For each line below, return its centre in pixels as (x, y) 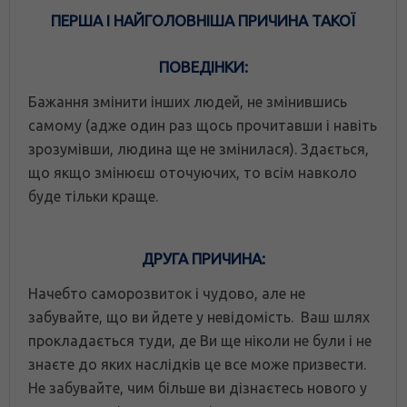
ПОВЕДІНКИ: (203, 66)
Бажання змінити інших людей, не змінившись (188, 101)
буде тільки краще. (93, 196)
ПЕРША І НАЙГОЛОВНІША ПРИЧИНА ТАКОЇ (203, 20)
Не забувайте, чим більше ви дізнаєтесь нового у (198, 387)
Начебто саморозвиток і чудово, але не (167, 293)
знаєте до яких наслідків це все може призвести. (197, 364)
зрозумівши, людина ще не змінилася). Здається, (199, 149)
